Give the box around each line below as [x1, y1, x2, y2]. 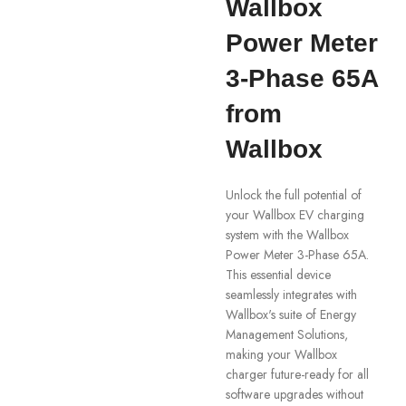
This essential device [225, 266, 331, 284]
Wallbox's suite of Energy [225, 305, 356, 324]
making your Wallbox [225, 345, 337, 363]
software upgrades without [225, 385, 363, 403]
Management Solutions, [225, 325, 348, 343]
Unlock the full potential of [225, 186, 362, 204]
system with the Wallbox [225, 226, 349, 244]
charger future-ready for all [225, 365, 369, 383]
